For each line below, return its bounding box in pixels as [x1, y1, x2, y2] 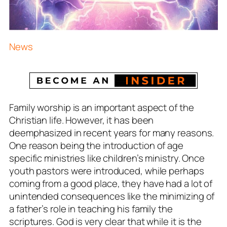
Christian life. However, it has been [9, 113, 154, 127]
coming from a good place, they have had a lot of [9, 176, 213, 190]
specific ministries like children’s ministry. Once [9, 151, 205, 165]
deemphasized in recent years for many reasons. [9, 126, 214, 139]
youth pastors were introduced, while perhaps [9, 164, 204, 177]
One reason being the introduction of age [9, 138, 183, 152]
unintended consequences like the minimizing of [9, 189, 215, 203]
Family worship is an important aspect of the [9, 100, 194, 114]
